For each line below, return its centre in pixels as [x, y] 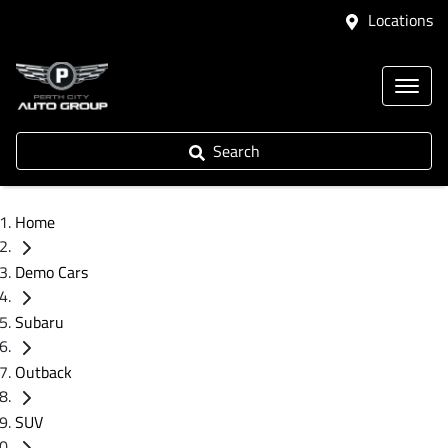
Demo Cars [51, 272]
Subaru [39, 322]
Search [236, 151]
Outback [43, 372]
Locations [400, 20]
